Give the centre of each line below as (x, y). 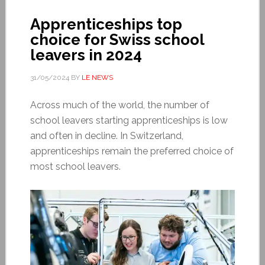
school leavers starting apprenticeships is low (129, 120)
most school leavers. (75, 166)
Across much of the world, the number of (119, 105)
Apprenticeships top (106, 24)
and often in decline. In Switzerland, (106, 135)
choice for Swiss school (117, 39)
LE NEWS (97, 77)
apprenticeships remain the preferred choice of (132, 151)
